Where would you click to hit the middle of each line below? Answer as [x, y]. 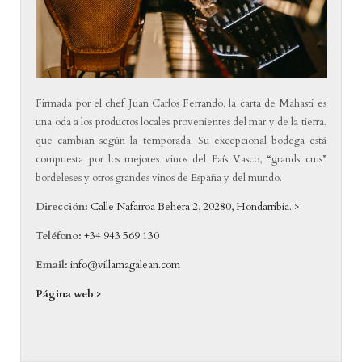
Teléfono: [60, 236]
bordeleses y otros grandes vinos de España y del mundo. [159, 178]
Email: [52, 265]
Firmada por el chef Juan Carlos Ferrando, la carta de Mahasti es [181, 104]
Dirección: [62, 207]
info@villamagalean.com [126, 265]
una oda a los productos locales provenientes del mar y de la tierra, [181, 122]
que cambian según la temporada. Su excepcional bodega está [181, 141]
